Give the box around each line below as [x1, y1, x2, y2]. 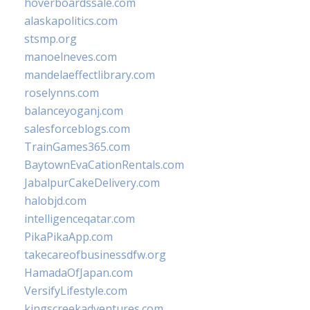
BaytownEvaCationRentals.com [24, 157, 184, 172]
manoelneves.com [24, 49, 117, 64]
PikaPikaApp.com [24, 229, 113, 244]
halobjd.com [24, 193, 86, 208]
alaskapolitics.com [24, 13, 118, 28]
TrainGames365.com [24, 139, 130, 154]
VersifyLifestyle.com [24, 283, 127, 298]
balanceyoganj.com [24, 103, 123, 118]
